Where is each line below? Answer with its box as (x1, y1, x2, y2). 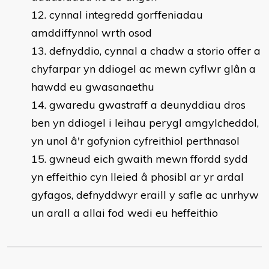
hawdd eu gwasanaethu (31, 80, 154, 94)
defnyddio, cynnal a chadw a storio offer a (49, 44, 261, 58)
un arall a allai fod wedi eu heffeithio (31, 206, 218, 220)
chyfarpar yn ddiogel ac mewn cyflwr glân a (31, 62, 256, 76)
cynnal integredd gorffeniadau (49, 8, 203, 22)
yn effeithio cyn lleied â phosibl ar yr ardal (31, 170, 244, 184)
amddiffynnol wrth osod (31, 26, 152, 40)
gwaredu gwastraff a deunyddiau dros (49, 98, 246, 112)
